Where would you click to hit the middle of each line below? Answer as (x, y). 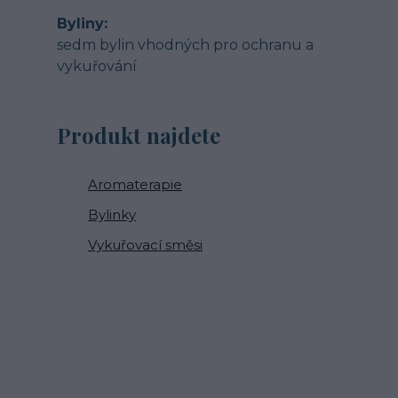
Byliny (80, 24)
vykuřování (97, 66)
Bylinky (112, 215)
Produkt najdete (139, 135)
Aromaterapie (135, 184)
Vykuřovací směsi (145, 245)
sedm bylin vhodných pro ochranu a (185, 45)
